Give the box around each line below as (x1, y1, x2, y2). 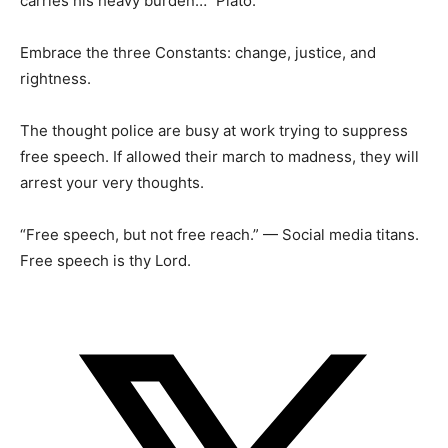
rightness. (20, 69, 91, 89)
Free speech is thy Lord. (20, 251, 191, 271)
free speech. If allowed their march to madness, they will (20, 147, 419, 167)
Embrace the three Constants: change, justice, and (20, 43, 376, 63)
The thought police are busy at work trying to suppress (20, 121, 408, 141)
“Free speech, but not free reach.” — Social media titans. (20, 225, 419, 245)
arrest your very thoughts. (20, 173, 204, 193)
